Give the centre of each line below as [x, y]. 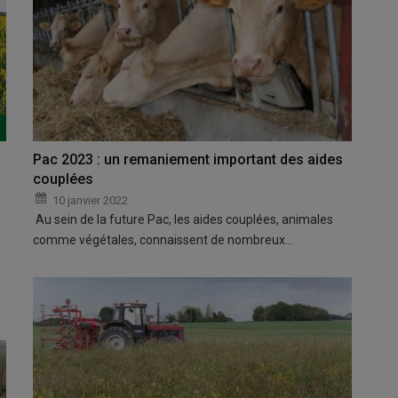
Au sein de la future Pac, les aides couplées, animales [183, 219]
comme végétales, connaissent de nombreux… [163, 239]
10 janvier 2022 [91, 200]
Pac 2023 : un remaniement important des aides [188, 159]
